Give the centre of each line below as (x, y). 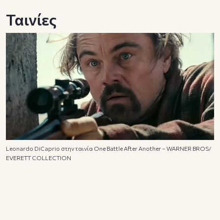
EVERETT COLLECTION (39, 158)
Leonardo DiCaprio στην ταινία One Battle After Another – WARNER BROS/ (109, 149)
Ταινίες (31, 19)
